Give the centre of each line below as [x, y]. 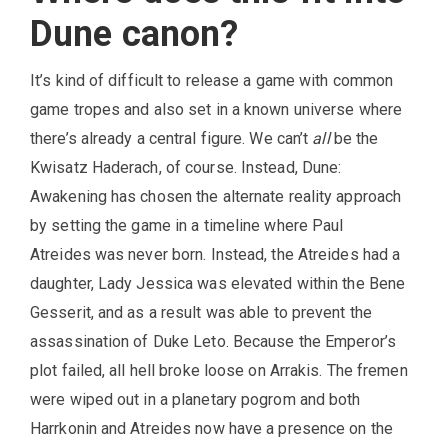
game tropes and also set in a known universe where [216, 109]
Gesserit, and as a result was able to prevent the [201, 312]
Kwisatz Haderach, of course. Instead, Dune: [186, 167]
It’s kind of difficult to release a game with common [212, 80]
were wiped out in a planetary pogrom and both [195, 399]
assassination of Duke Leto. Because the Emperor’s [213, 341]
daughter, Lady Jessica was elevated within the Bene [218, 283]
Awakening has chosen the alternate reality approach [216, 196]
